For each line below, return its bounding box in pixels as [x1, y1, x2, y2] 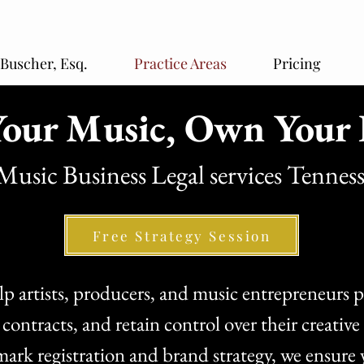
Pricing [273, 54, 321, 73]
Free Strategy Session [92, 226, 271, 245]
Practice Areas [134, 54, 227, 73]
